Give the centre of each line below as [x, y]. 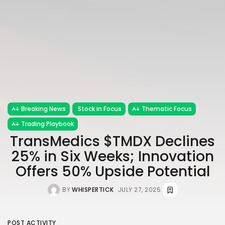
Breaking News [43, 109]
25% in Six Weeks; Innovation [113, 156]
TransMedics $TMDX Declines [113, 141]
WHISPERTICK [93, 190]
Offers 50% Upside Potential [113, 172]
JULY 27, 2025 [139, 190]
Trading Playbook [47, 124]
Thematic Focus [167, 109]
